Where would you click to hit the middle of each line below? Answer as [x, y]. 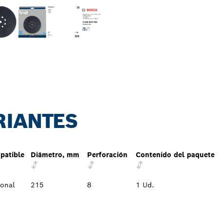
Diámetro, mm [55, 155]
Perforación [107, 155]
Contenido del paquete [175, 155]
